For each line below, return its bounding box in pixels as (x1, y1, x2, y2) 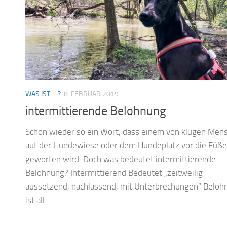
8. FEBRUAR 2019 (64, 89, 119, 98)
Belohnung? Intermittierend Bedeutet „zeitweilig (25, 167, 203, 178)
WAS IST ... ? (25, 89, 61, 98)
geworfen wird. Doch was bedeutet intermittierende (25, 154, 216, 164)
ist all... (25, 195, 51, 205)
